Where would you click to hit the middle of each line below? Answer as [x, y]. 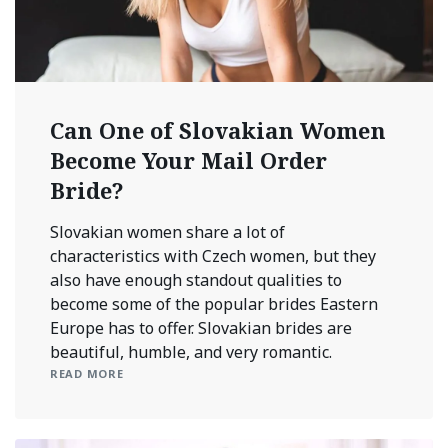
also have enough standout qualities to [196, 279]
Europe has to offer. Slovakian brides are [201, 327]
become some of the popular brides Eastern [214, 303]
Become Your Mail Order [188, 159]
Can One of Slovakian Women [218, 129]
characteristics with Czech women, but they [213, 255]
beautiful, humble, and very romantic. [191, 351]
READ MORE [87, 373]
